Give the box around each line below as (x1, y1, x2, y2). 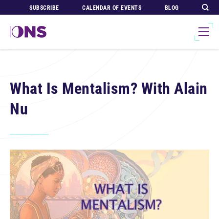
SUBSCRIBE (29, 4, 59, 11)
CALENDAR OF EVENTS (82, 4, 142, 11)
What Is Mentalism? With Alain (10, 79, 208, 98)
